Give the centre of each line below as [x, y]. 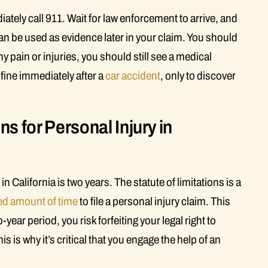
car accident [133, 76]
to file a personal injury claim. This [154, 201]
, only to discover [198, 76]
